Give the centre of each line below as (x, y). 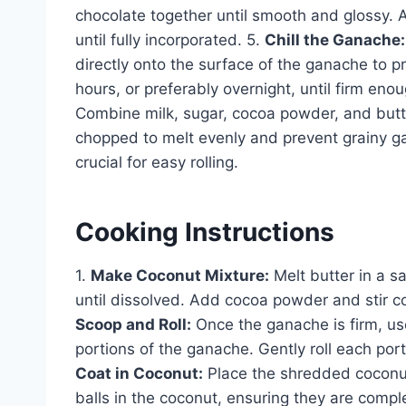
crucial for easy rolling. (157, 162)
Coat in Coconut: (139, 373)
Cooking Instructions (205, 232)
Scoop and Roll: (133, 324)
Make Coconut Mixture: (180, 275)
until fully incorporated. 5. (170, 39)
